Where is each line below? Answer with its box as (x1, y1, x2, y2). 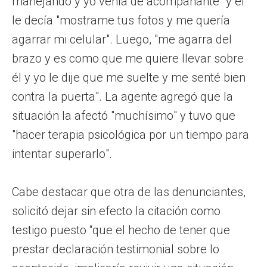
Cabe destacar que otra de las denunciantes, (12, 184, 246, 199)
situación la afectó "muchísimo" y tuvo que (12, 108, 235, 123)
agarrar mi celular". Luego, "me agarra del (12, 32, 232, 46)
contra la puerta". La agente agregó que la (12, 89, 233, 104)
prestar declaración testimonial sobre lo (12, 241, 219, 256)
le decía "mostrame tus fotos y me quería (12, 13, 230, 27)
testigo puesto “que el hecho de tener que (12, 222, 230, 237)
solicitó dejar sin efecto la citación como (12, 203, 221, 218)
